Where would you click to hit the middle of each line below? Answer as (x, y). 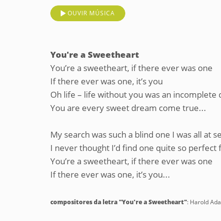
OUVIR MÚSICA (91, 13)
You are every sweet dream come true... (128, 108)
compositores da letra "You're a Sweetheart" (119, 202)
